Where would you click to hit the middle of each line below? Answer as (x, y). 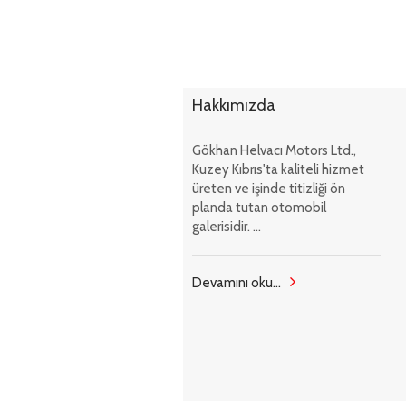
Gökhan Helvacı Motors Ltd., (274, 150)
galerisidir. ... (227, 227)
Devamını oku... (237, 283)
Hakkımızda (234, 105)
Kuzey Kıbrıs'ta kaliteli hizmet (278, 169)
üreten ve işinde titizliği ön (269, 188)
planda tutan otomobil (259, 208)
